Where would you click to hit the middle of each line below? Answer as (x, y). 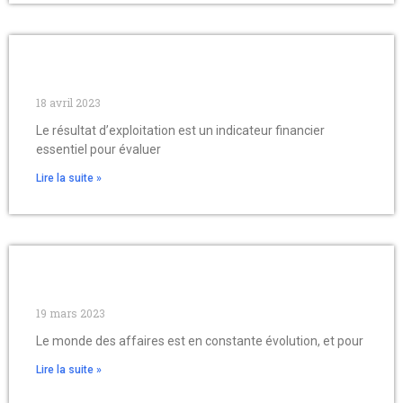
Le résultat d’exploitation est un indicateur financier (180, 131)
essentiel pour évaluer (99, 150)
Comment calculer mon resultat (153, 71)
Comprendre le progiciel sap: (142, 282)
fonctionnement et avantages (146, 299)
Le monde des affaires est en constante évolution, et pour (200, 341)
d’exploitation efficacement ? (143, 88)
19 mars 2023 (71, 313)
